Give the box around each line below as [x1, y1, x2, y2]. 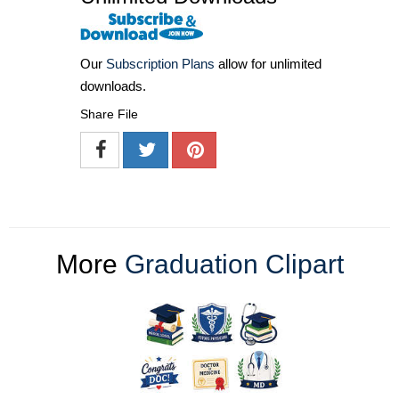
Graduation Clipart [124, 248, 344, 279]
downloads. [80, 77, 146, 94]
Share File [80, 106, 138, 121]
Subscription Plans [106, 55, 215, 71]
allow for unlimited [215, 55, 322, 71]
